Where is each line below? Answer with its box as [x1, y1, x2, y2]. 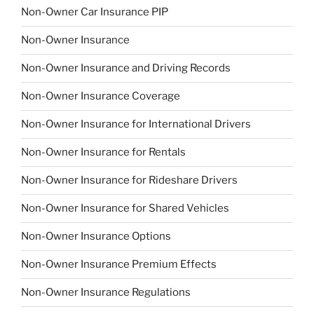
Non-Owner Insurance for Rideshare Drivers [21, 174, 238, 187]
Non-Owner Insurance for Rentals [21, 146, 186, 159]
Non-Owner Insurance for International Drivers [21, 118, 251, 131]
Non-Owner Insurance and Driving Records [21, 62, 231, 75]
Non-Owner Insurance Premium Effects [21, 258, 217, 271]
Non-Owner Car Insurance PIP [21, 6, 168, 19]
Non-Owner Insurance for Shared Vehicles [21, 202, 229, 215]
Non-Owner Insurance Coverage [21, 90, 180, 103]
